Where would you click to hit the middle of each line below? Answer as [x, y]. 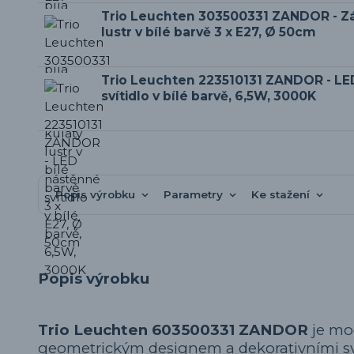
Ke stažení [280, 194]
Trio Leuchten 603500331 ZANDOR [173, 330]
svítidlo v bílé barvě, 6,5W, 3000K [209, 96]
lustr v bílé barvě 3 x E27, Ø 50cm [209, 32]
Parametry [193, 194]
